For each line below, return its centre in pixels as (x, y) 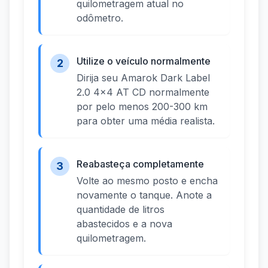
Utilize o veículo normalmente (144, 61)
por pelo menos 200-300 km (142, 107)
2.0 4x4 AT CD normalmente (143, 92)
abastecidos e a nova (124, 224)
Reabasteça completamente (140, 164)
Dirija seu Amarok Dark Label (143, 78)
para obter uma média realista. (146, 121)
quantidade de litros (121, 210)
